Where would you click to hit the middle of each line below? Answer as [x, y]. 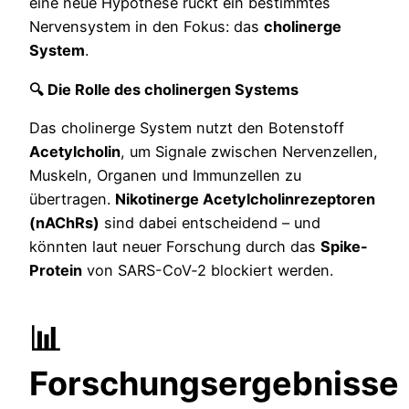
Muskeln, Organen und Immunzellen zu [165, 175]
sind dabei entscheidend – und [210, 222]
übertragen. [72, 199]
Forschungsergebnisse [214, 383]
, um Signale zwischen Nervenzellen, [249, 151]
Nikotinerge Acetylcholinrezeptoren [245, 199]
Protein [56, 270]
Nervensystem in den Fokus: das [147, 27]
